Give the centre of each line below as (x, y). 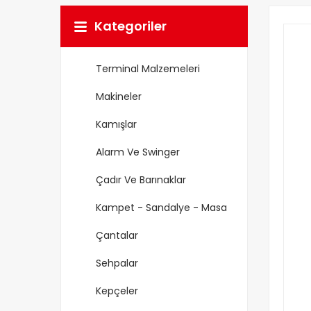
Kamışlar (116, 124)
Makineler (119, 96)
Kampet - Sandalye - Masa (161, 208)
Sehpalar (117, 263)
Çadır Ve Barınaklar (141, 180)
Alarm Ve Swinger (138, 152)
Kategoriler (131, 26)
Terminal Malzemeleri (148, 69)
